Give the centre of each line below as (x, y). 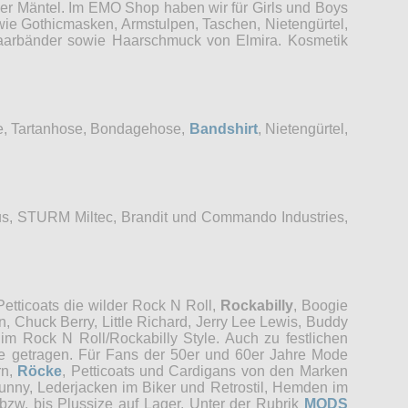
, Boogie (320, 305)
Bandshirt (223, 128)
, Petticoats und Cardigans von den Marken (205, 371)
